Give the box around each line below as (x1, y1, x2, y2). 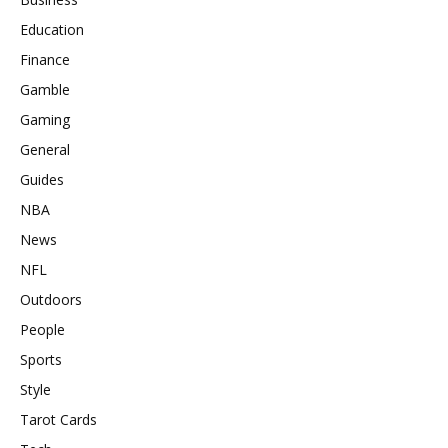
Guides (20, 170, 64, 189)
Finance (20, 50, 70, 69)
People (20, 320, 65, 339)
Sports (20, 350, 62, 369)
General (20, 140, 70, 159)
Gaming (20, 110, 70, 129)
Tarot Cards (20, 410, 97, 429)
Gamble (20, 80, 70, 99)
